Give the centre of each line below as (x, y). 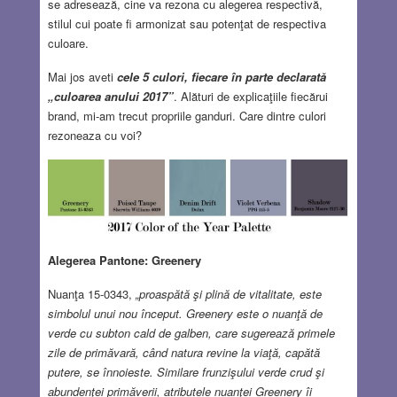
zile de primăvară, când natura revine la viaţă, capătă (183, 352)
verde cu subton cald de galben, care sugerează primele (191, 332)
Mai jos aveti (82, 76)
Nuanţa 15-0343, (90, 293)
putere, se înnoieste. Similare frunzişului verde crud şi (186, 371)
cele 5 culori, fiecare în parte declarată (221, 76)
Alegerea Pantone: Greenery (124, 260)
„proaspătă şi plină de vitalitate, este (226, 293)
